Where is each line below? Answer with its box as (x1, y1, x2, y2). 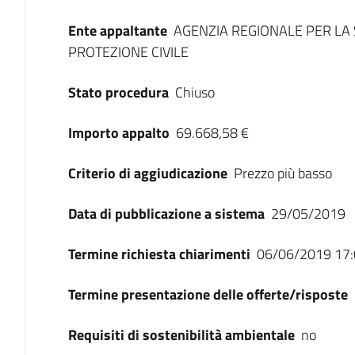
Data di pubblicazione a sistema (67, 203, 265, 224)
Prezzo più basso (233, 162, 332, 184)
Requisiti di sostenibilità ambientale (67, 324, 295, 345)
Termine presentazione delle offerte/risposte (67, 284, 348, 305)
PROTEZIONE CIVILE (67, 41, 189, 63)
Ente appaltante (67, 20, 167, 41)
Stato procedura (67, 82, 169, 103)
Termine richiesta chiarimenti (67, 243, 250, 265)
